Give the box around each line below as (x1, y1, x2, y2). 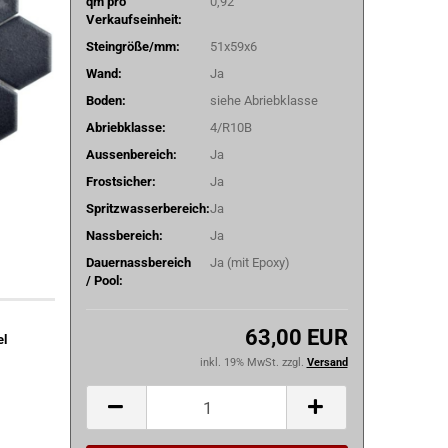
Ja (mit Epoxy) (209, 254, 290, 270)
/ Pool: (85, 272, 123, 288)
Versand (306, 356, 348, 369)
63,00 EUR (244, 325, 348, 350)
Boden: (85, 92, 126, 108)
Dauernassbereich (85, 254, 191, 270)
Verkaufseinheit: (85, 11, 182, 27)
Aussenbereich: (85, 146, 177, 162)
